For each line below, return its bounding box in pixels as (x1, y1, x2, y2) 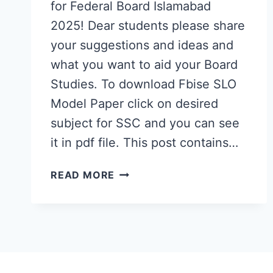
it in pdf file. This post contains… (51, 135, 238, 151)
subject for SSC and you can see (51, 116, 239, 131)
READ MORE (51, 169, 115, 182)
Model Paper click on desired (51, 96, 218, 112)
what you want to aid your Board (51, 57, 238, 73)
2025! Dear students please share (51, 18, 245, 34)
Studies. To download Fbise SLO (51, 77, 236, 92)
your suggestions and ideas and (51, 38, 233, 53)
